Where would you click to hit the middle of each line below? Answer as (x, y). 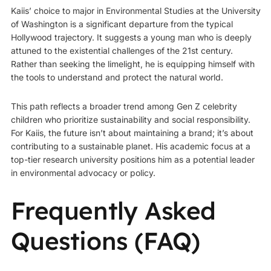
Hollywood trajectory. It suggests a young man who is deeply (131, 37)
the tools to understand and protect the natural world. (117, 77)
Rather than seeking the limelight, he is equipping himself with (132, 64)
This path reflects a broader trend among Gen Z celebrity (124, 106)
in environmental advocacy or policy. (83, 173)
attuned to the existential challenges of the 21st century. (122, 50)
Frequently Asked (113, 211)
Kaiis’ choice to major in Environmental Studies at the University (135, 10)
